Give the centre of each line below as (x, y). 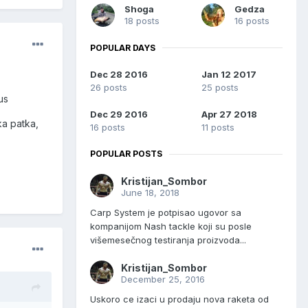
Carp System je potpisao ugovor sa (166, 213)
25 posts (220, 88)
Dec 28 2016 (119, 75)
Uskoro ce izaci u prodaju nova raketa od (179, 299)
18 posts (142, 20)
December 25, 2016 (163, 279)
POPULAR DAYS (123, 47)
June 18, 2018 (150, 193)
